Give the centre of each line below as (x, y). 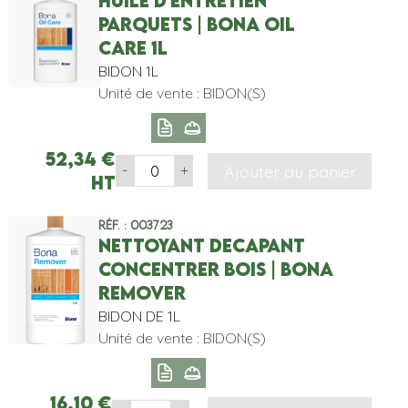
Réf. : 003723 (135, 224)
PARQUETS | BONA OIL (196, 25)
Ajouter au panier (290, 171)
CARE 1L (133, 48)
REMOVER (142, 292)
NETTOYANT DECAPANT (201, 245)
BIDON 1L (128, 71)
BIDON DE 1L (139, 316)
